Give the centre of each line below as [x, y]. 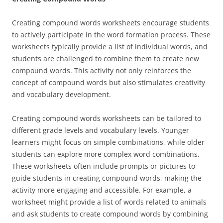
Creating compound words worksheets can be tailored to [107, 118]
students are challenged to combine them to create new [106, 58]
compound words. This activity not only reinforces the [102, 70]
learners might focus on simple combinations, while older [108, 142]
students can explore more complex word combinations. [106, 154]
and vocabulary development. [61, 94]
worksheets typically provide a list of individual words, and [110, 47]
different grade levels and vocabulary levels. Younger [101, 130]
